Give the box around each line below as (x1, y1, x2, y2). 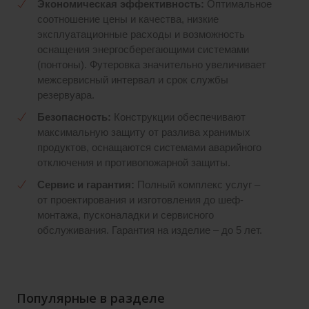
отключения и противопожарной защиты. (37, 157, 230, 168)
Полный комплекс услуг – (134, 179, 260, 190)
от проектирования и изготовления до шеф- (37, 194, 243, 206)
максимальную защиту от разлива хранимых (37, 126, 250, 138)
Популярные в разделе (17, 289, 165, 306)
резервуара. (37, 89, 94, 101)
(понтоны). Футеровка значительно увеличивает (37, 59, 266, 70)
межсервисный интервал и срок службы (37, 74, 228, 86)
